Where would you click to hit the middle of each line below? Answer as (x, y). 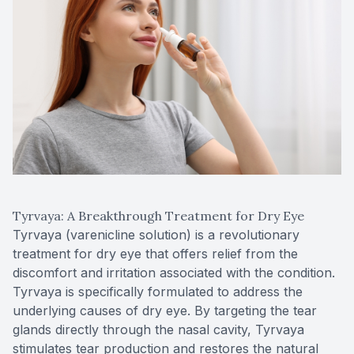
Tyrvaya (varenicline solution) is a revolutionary (156, 234)
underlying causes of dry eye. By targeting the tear (165, 310)
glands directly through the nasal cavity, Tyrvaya (158, 329)
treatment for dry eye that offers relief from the (155, 253)
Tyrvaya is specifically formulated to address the (158, 291)
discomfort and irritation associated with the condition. (174, 272)
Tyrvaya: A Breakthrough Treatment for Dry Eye (158, 215)
